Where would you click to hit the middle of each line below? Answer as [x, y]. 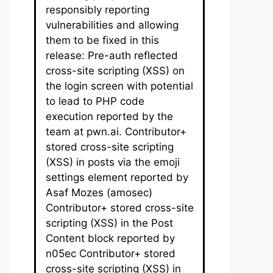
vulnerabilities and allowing [112, 25]
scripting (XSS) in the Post [109, 223]
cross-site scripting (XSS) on [115, 70]
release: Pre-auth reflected [112, 55]
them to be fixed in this [102, 40]
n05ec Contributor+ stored [111, 253]
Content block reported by [110, 238]
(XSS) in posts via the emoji [113, 162]
